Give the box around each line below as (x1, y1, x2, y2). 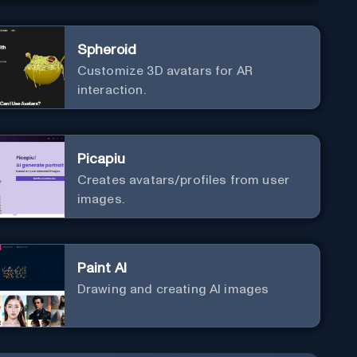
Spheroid (76, 42, 136, 57)
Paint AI (76, 261, 127, 276)
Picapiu (76, 151, 125, 167)
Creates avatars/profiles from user (76, 173, 289, 186)
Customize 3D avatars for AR (76, 64, 253, 77)
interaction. (76, 83, 146, 96)
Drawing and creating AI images (76, 282, 269, 296)
